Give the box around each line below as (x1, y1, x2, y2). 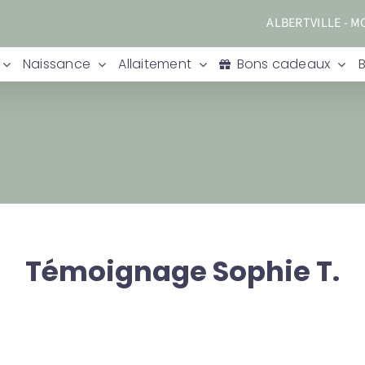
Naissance (22, 55, 91, 73)
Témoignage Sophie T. (25, 251, 340, 291)
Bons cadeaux (236, 55, 331, 73)
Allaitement (118, 55, 192, 73)
